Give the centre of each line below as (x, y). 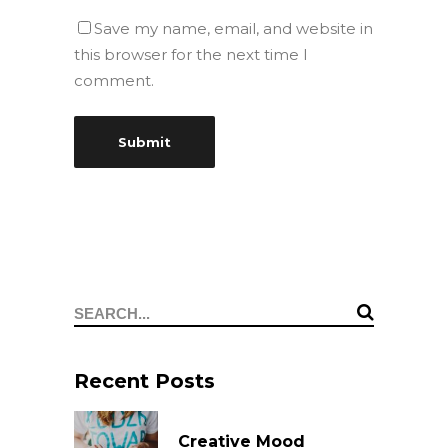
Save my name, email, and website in (233, 29)
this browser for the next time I (191, 55)
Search (99, 315)
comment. (114, 81)
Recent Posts (144, 381)
